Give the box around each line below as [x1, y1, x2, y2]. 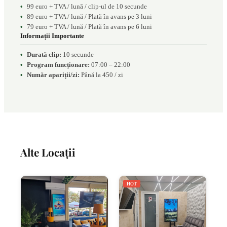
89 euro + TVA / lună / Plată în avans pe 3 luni [27, 13, 152, 20]
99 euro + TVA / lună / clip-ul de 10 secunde [27, 3, 147, 10]
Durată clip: [27, 51, 61, 59]
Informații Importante [20, 32, 84, 40]
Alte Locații [20, 145, 75, 160]
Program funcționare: [27, 61, 90, 69]
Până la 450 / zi [80, 71, 123, 79]
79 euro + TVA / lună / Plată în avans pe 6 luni [27, 23, 152, 30]
